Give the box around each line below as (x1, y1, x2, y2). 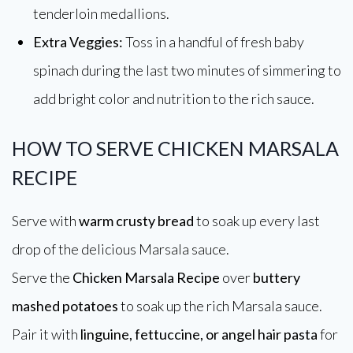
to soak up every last (194, 212, 320, 229)
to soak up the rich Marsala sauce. (118, 297, 322, 314)
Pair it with (12, 325, 80, 343)
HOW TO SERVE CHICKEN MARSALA (12, 136, 339, 160)
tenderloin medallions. (33, 5, 169, 22)
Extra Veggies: (33, 33, 123, 50)
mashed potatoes (12, 297, 118, 314)
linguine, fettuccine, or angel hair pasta (80, 325, 318, 343)
